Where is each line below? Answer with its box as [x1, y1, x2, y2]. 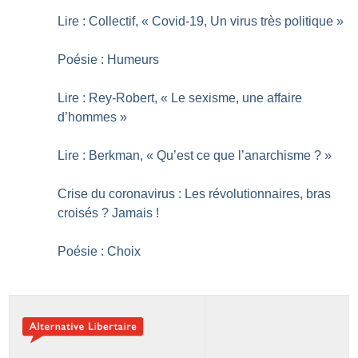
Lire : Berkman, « [58, 149, 154, 163]
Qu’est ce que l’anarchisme [157, 149, 312, 163]
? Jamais [101, 206, 153, 221]
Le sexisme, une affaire [171, 91, 303, 105]
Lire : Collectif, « [58, 14, 149, 29]
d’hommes [58, 110, 117, 125]
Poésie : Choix [58, 245, 141, 259]
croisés [58, 206, 99, 221]
